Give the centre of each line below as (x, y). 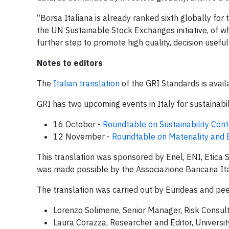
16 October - (78, 124)
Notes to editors (70, 63)
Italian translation (86, 83)
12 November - (83, 136)
